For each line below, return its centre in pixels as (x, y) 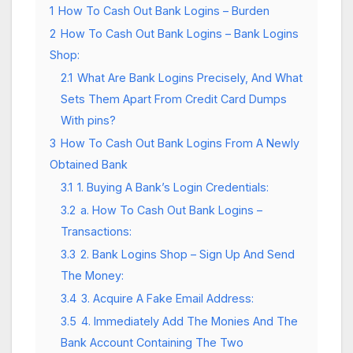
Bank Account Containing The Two (152, 342)
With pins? (88, 120)
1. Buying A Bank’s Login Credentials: (173, 187)
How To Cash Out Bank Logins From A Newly (180, 143)
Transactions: (96, 231)
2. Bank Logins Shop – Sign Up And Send (188, 254)
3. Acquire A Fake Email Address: (167, 298)
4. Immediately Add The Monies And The (190, 321)
